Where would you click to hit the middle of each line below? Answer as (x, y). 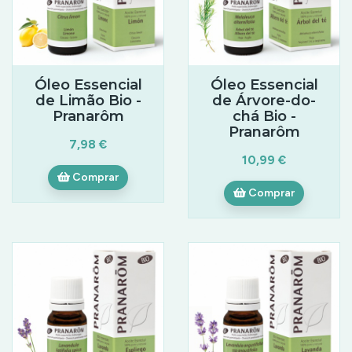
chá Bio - (264, 115)
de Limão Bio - (88, 100)
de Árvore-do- (264, 100)
